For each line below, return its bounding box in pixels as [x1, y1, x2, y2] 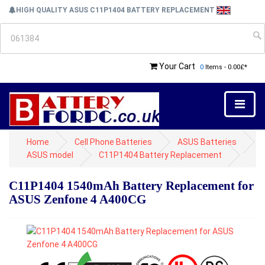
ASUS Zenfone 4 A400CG [9, 192, 146, 206]
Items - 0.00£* [203, 63, 247, 71]
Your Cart [159, 62, 195, 71]
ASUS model [27, 150, 73, 160]
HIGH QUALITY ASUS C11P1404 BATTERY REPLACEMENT [16, 6, 216, 14]
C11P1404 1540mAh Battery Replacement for [9, 179, 254, 193]
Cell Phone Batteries [75, 137, 152, 147]
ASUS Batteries [177, 137, 237, 147]
